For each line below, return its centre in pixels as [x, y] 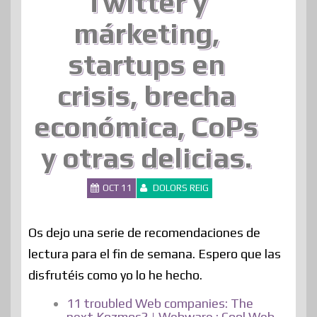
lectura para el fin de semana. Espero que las [155, 253]
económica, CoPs [146, 126]
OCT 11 [117, 188]
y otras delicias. [146, 157]
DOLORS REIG [181, 188]
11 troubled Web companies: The [160, 303]
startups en [146, 64]
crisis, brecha [146, 95]
